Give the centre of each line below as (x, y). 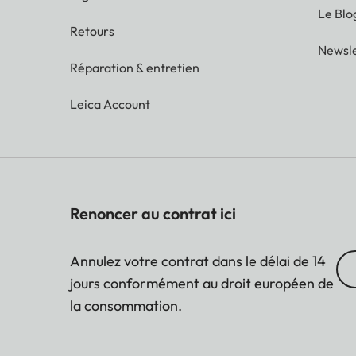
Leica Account (110, 104)
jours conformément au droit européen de (202, 283)
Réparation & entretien (135, 67)
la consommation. (126, 305)
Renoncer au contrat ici (153, 213)
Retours (92, 31)
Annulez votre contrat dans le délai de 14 (198, 261)
